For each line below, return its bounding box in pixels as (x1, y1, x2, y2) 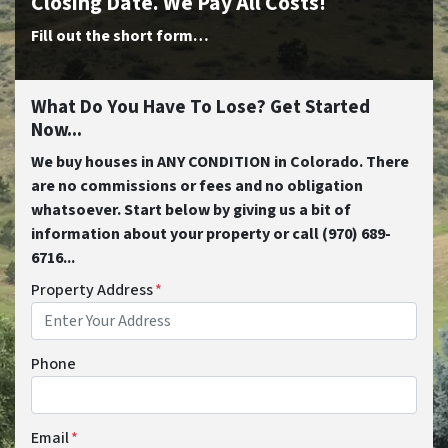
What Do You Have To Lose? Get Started (31, 93, 370, 121)
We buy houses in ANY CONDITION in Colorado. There (31, 151, 409, 173)
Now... (31, 116, 82, 144)
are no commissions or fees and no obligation (31, 175, 363, 197)
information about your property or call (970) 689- (31, 223, 391, 245)
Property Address (31, 279, 153, 301)
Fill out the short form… (31, 25, 209, 47)
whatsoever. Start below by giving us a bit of (31, 199, 351, 221)
